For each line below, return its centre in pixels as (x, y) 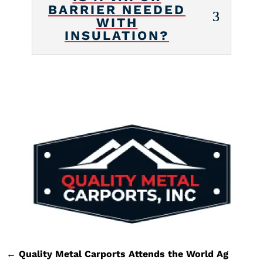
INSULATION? (117, 35)
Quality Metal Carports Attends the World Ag (124, 254)
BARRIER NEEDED (117, 9)
